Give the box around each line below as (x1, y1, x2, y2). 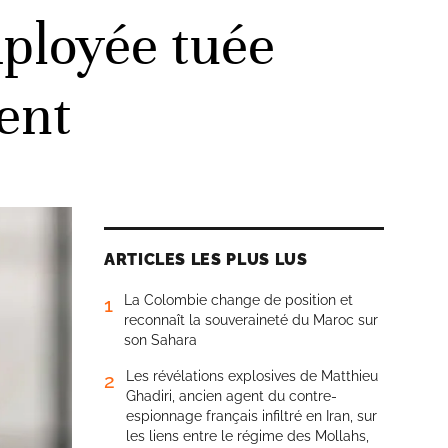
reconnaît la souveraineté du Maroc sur (124, 312, 378, 328)
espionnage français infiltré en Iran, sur (126, 408, 377, 424)
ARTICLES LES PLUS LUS (104, 250, 308, 269)
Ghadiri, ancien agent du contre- (126, 388, 337, 404)
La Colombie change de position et (124, 292, 353, 308)
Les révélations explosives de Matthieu (126, 368, 378, 384)
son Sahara (124, 332, 197, 348)
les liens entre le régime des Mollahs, (126, 428, 369, 444)
